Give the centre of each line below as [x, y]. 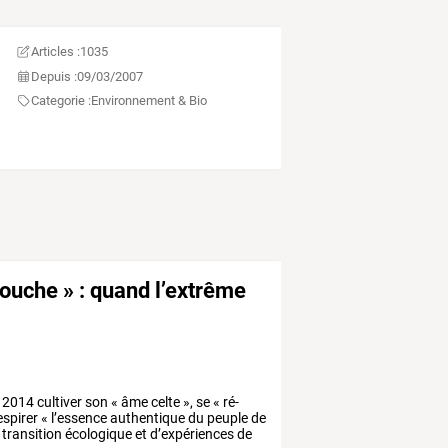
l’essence [78, 418]
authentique [146, 418]
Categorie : [61, 101]
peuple [226, 418]
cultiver [58, 402]
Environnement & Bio [149, 101]
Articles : [56, 52]
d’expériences [191, 434]
